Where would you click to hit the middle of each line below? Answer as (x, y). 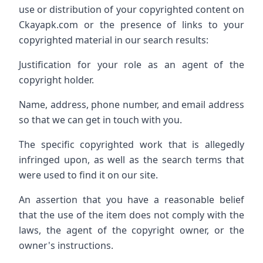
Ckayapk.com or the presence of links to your (131, 25)
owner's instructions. (66, 245)
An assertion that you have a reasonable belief (131, 200)
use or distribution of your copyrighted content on (131, 9)
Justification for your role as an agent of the (131, 65)
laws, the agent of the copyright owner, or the (131, 230)
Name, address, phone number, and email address (131, 104)
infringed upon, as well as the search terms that (131, 160)
